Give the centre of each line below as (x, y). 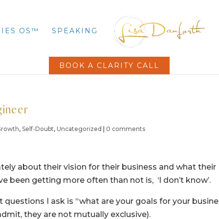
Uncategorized (79, 129)
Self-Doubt (38, 129)
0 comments (126, 129)
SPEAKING (75, 31)
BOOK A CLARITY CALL (109, 65)
